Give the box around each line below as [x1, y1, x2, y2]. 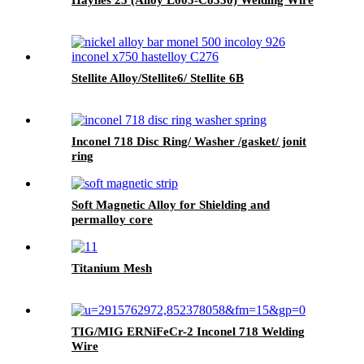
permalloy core [71, 212, 153, 226]
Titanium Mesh [71, 261, 152, 275]
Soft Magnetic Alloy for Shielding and [71, 197, 270, 211]
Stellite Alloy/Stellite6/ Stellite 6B [71, 71, 244, 84]
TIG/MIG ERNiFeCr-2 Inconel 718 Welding [71, 324, 305, 338]
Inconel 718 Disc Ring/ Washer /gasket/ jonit [71, 134, 306, 148]
